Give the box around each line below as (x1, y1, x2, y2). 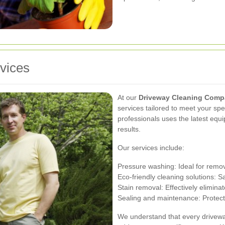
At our (118, 93, 139, 101)
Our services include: (118, 143, 184, 152)
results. (118, 125, 141, 133)
